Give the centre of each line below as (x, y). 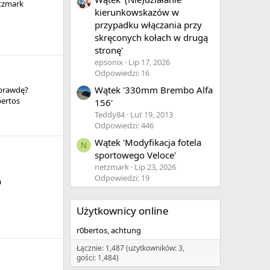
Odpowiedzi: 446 (124, 125)
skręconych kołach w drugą (151, 37)
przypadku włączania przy (148, 24)
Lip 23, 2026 (155, 167)
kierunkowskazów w (137, 12)
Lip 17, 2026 (149, 62)
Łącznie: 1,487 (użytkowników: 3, (130, 248)
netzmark (112, 167)
